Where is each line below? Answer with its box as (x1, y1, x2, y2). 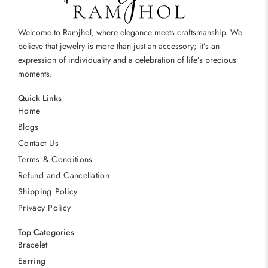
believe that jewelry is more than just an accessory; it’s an (18, 40, 220, 52)
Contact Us (18, 137, 59, 149)
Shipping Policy (18, 185, 78, 197)
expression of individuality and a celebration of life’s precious (18, 54, 236, 66)
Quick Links (18, 92, 62, 104)
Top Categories (18, 226, 74, 238)
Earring (18, 255, 46, 267)
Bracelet (18, 239, 48, 251)
